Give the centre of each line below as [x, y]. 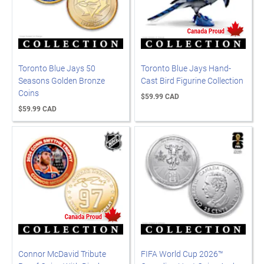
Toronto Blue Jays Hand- [186, 68]
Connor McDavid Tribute [62, 254]
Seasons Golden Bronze [62, 80]
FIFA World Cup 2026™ [182, 254]
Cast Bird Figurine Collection [192, 80]
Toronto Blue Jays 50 [57, 68]
